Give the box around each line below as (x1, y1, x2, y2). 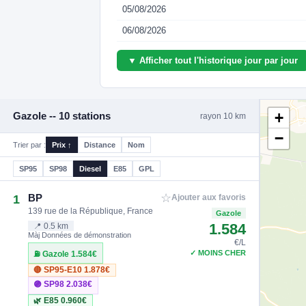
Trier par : (13, 141, 46, 150)
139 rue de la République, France (28, 206, 154, 216)
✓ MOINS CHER (189, 248, 246, 257)
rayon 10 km (199, 111, 246, 121)
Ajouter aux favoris (171, 193, 246, 202)
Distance (84, 141, 116, 150)
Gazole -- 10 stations (13, 110, 111, 122)
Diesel (79, 164, 102, 173)
